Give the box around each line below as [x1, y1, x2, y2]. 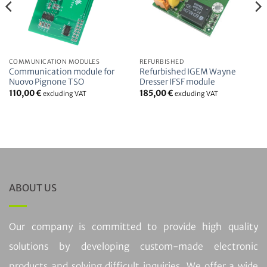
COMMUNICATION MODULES [8, 57, 100, 66]
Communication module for [8, 67, 114, 77]
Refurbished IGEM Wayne [139, 67, 236, 77]
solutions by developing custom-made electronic [9, 241, 258, 253]
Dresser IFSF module [139, 77, 215, 88]
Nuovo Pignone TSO [8, 77, 84, 88]
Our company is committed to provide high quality [9, 221, 258, 233]
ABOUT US [9, 182, 57, 194]
